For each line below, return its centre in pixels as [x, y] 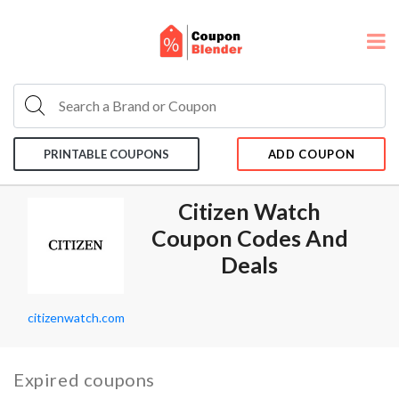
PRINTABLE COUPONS [106, 154]
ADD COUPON [311, 154]
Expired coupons [84, 379]
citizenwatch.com [76, 318]
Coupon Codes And [249, 238]
